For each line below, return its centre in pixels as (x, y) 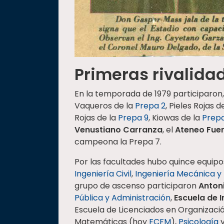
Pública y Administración (122, 197)
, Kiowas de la (175, 117)
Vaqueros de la (105, 105)
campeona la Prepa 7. (118, 141)
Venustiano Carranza (118, 129)
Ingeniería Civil (103, 173)
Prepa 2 (150, 105)
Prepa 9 (133, 117)
